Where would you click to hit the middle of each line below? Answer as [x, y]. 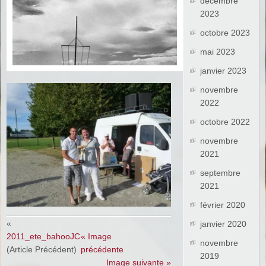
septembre [221, 173]
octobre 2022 [225, 122]
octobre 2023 [225, 33]
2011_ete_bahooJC [44, 236]
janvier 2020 [224, 224]
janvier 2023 [224, 71]
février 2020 [223, 205]
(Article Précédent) [42, 249]
